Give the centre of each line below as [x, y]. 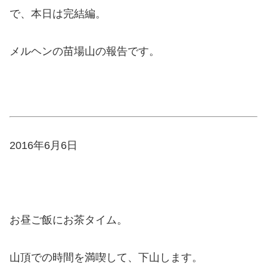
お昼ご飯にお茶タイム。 [69, 220]
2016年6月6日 [44, 145]
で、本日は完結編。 [58, 14]
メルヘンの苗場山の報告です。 [85, 52]
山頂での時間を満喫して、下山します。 [106, 257]
